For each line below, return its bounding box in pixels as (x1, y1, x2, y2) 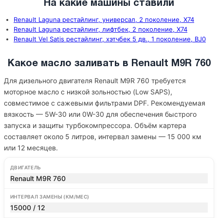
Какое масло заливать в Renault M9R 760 (7, 59, 211, 68)
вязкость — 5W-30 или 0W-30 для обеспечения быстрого (4, 110, 197, 118)
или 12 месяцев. (4, 144, 58, 152)
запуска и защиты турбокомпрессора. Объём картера (4, 121, 186, 129)
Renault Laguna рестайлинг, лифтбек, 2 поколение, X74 (14, 25, 187, 33)
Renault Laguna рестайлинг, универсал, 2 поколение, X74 (14, 16, 194, 23)
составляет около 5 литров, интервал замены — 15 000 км (4, 132, 201, 141)
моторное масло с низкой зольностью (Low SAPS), (4, 88, 172, 96)
